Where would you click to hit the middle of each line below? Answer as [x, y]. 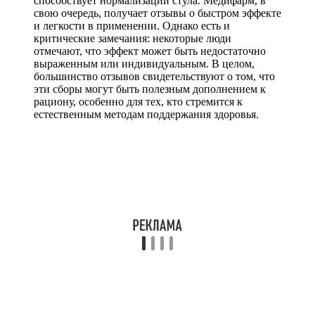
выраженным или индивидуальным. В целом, [144, 63]
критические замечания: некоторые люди [133, 38]
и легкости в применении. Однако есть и [132, 25]
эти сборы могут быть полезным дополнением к [150, 89]
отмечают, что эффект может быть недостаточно [150, 51]
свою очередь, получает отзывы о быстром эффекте [157, 13]
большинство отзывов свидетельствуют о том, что [154, 76]
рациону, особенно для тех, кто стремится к [138, 101]
